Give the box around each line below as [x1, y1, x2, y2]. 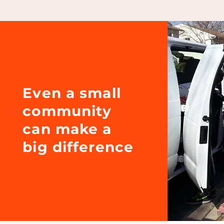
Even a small [22, 84, 121, 101]
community [22, 102, 112, 119]
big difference [22, 138, 133, 155]
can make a [22, 120, 112, 137]
